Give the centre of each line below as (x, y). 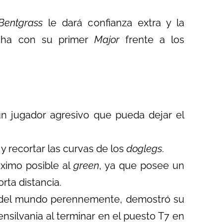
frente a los (152, 40)
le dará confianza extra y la (113, 23)
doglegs (144, 149)
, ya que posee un (142, 166)
